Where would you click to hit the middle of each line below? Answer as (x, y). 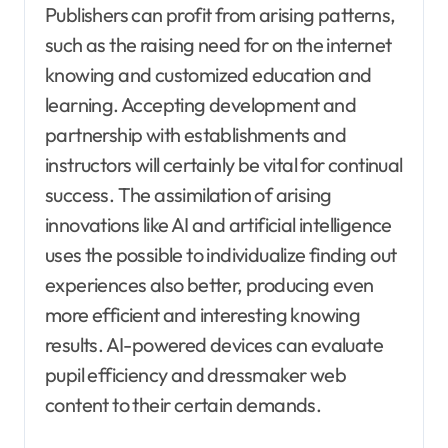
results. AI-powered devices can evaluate (214, 344)
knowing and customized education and (208, 74)
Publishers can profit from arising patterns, (220, 14)
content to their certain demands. (183, 404)
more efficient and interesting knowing (203, 314)
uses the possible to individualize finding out (221, 254)
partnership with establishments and (195, 134)
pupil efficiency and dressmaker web (195, 374)
